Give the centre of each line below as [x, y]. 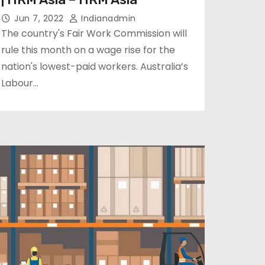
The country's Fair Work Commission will [94, 33]
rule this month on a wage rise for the [88, 50]
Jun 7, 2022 [40, 18]
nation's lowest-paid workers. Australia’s [95, 67]
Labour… [20, 83]
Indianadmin [107, 18]
